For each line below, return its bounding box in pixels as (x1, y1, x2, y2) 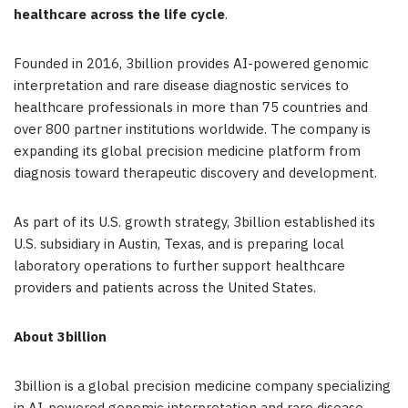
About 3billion (14, 326, 107, 350)
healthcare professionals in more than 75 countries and (14, 97, 368, 120)
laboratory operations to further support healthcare (14, 255, 345, 279)
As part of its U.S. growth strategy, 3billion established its (14, 211, 375, 235)
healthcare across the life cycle (14, 4, 225, 27)
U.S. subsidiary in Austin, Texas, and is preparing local (14, 233, 344, 257)
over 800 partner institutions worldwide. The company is (14, 118, 371, 142)
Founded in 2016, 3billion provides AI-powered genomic (14, 53, 369, 76)
